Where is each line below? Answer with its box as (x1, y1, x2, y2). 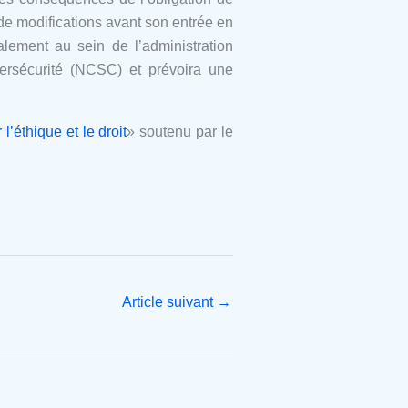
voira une (169, 61, 234, 77)
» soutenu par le (127, 123, 234, 139)
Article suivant (122, 293, 217, 310)
